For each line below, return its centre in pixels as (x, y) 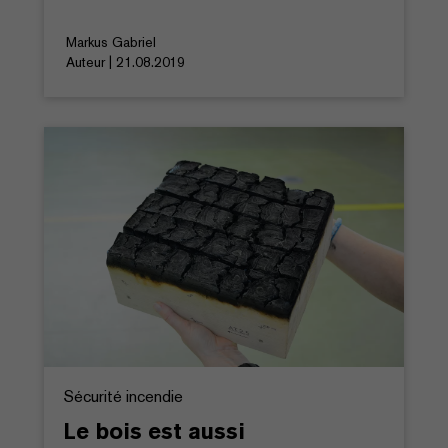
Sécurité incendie (123, 396)
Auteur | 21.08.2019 (125, 61)
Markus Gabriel (111, 41)
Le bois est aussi (154, 430)
